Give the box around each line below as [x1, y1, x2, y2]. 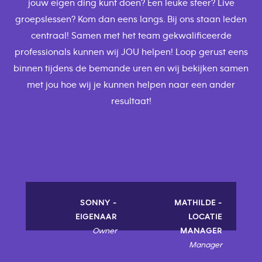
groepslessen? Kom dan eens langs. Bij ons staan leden [15, 15, 247, 25]
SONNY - [80, 199, 117, 208]
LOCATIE [188, 213, 222, 222]
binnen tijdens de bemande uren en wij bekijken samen [13, 64, 249, 74]
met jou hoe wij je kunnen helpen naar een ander [27, 80, 235, 90]
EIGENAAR [75, 213, 117, 222]
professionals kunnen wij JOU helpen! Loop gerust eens [14, 47, 248, 57]
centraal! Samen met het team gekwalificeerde [30, 31, 232, 41]
